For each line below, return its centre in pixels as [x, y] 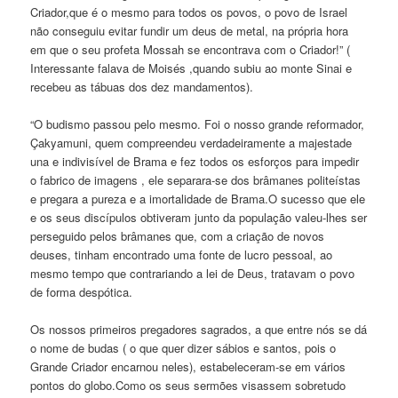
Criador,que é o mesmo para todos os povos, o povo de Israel [189, 12]
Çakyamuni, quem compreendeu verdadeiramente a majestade [191, 143]
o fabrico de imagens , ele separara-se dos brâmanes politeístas [196, 180]
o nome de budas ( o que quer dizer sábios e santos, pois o [183, 348]
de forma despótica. [82, 292]
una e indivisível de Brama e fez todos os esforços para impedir [195, 162]
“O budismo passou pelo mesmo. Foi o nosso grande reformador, [198, 124]
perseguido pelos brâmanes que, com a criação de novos [178, 236]
